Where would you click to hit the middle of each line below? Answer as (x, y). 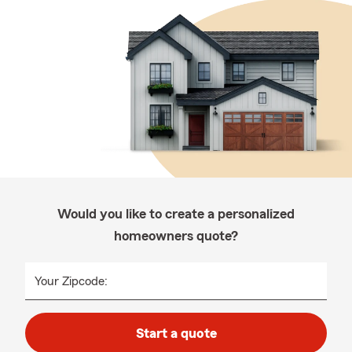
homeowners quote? (176, 236)
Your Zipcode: (71, 281)
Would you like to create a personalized (176, 214)
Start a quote (176, 333)
